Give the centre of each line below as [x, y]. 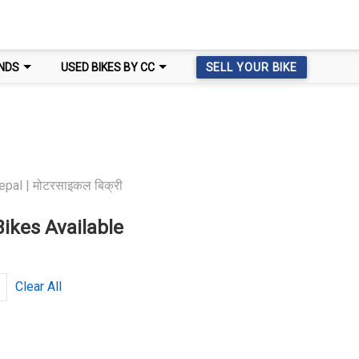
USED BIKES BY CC [107, 67]
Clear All [38, 286]
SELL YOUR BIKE [252, 67]
